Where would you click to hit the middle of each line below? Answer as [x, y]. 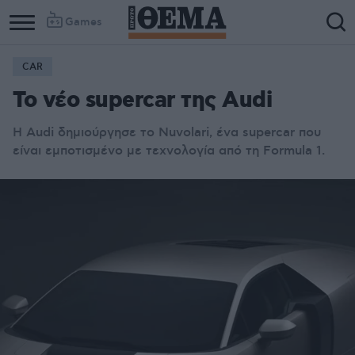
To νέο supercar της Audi [142, 101]
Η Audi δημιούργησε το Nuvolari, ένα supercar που [167, 132]
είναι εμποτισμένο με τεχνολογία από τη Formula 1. [169, 151]
